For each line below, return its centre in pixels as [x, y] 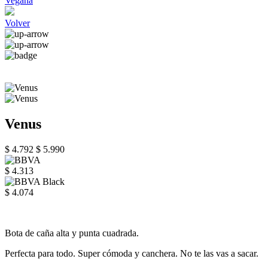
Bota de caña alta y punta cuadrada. [72, 233]
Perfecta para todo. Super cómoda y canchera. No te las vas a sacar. [132, 253]
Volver [17, 23]
